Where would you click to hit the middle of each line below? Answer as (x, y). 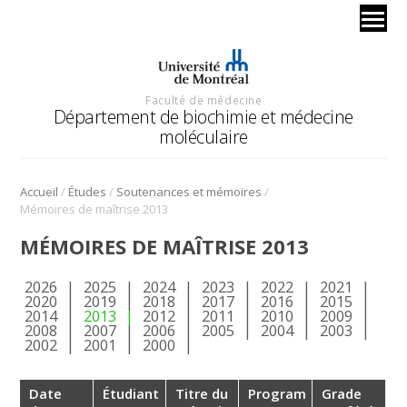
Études (88, 191)
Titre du (202, 393)
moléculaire (203, 136)
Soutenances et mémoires (189, 191)
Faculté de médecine (204, 99)
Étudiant (131, 393)
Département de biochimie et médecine (203, 116)
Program (278, 393)
